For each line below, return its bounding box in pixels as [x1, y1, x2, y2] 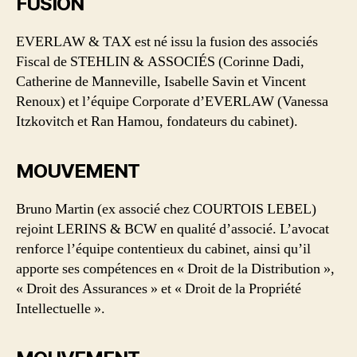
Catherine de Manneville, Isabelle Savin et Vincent [16, 72, 306, 91]
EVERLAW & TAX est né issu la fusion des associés [16, 32, 318, 51]
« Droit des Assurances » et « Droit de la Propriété [16, 279, 301, 298]
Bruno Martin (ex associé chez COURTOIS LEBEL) [16, 199, 316, 218]
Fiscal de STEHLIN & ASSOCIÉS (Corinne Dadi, [16, 52, 304, 71]
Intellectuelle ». [16, 299, 108, 318]
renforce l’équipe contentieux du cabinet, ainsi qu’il [16, 239, 311, 258]
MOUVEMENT [16, 159, 140, 182]
